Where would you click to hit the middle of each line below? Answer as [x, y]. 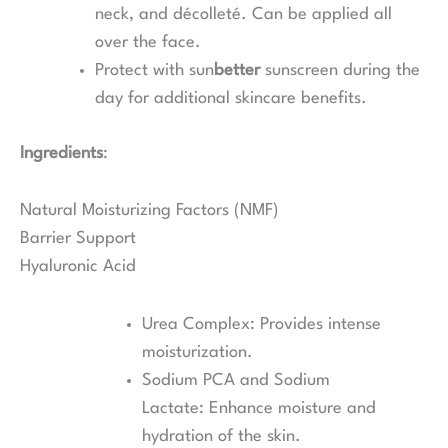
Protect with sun [154, 70]
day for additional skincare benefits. [230, 98]
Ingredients [61, 154]
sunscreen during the [339, 70]
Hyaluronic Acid [78, 267]
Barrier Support [78, 239]
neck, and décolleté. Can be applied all [243, 14]
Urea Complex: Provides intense [262, 324]
